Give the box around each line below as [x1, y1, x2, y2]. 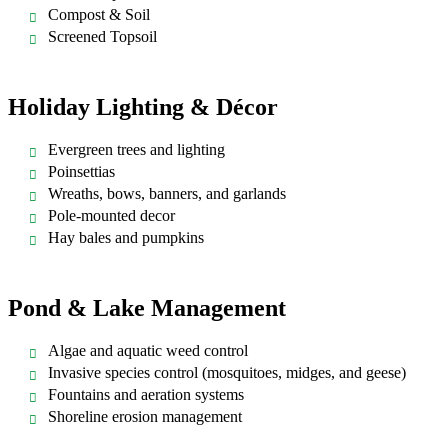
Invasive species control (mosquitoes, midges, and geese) [48, 363, 406, 381]
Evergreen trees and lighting [48, 140, 225, 158]
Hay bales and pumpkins [48, 228, 204, 246]
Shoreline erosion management [48, 407, 242, 425]
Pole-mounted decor [48, 206, 175, 224]
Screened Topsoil [48, 27, 157, 45]
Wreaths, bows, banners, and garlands [48, 184, 286, 202]
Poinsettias [48, 162, 115, 180]
